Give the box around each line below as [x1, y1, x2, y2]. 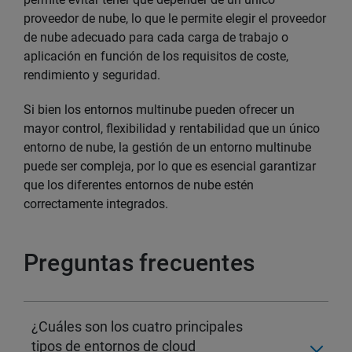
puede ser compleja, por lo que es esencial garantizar [24, 159, 316, 174]
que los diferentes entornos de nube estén [24, 178, 254, 193]
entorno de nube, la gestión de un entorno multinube [24, 140, 311, 156]
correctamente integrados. [24, 196, 168, 212]
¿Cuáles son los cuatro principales [31, 318, 243, 335]
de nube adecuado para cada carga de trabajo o [24, 30, 288, 46]
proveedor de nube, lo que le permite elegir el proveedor [24, 11, 326, 27]
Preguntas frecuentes [24, 249, 255, 277]
